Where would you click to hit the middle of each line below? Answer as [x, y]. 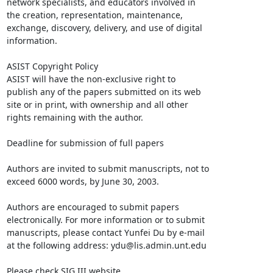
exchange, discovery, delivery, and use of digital [104, 28]
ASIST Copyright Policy [53, 66]
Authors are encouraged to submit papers [93, 207]
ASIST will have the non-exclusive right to [91, 79]
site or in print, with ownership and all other [97, 105]
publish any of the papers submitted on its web [104, 92]
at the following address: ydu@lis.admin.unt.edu [106, 245]
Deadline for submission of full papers [85, 143]
